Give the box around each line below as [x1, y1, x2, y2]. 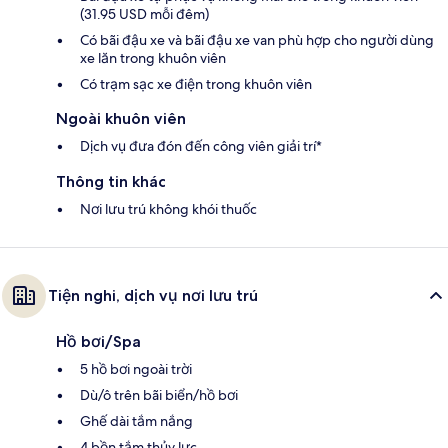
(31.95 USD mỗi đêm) [80, 4, 209, 23]
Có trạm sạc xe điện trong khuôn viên [80, 74, 312, 93]
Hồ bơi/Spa [56, 331, 141, 351]
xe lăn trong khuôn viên [80, 48, 226, 67]
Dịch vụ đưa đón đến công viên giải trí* [80, 136, 322, 155]
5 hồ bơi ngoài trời [80, 359, 192, 378]
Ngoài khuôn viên [56, 108, 186, 128]
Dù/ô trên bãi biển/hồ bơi [80, 385, 238, 404]
